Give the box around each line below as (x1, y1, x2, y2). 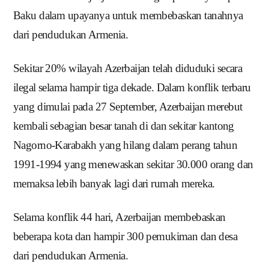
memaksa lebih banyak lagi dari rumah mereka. (13, 177, 215, 190)
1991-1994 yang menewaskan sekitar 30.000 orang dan (13, 158, 253, 171)
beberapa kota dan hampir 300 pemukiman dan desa (13, 230, 238, 243)
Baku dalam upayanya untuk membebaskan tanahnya (13, 9, 243, 22)
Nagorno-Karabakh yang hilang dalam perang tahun (13, 139, 238, 152)
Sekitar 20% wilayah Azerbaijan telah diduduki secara (13, 62, 243, 75)
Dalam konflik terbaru (156, 81, 251, 94)
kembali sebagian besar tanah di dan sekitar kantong (13, 119, 234, 133)
